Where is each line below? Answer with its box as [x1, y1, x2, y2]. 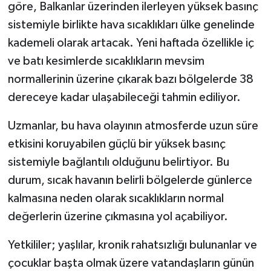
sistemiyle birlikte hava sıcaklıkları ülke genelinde [7, 18, 255, 31]
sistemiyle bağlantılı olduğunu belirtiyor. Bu [7, 155, 229, 168]
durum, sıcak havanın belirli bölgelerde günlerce [7, 174, 252, 186]
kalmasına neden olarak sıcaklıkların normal [7, 192, 224, 204]
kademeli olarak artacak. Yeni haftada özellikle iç [7, 36, 254, 49]
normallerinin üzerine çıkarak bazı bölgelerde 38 [7, 73, 253, 85]
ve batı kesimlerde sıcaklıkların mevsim [7, 54, 204, 67]
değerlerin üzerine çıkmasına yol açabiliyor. [7, 210, 228, 223]
